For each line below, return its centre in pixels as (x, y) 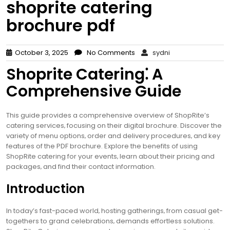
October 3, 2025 (40, 53)
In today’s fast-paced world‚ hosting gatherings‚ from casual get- (114, 211)
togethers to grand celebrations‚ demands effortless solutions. (110, 221)
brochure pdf (61, 25)
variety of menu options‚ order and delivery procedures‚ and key (113, 136)
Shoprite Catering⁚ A (84, 74)
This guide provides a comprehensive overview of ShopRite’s (108, 115)
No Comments (109, 53)
